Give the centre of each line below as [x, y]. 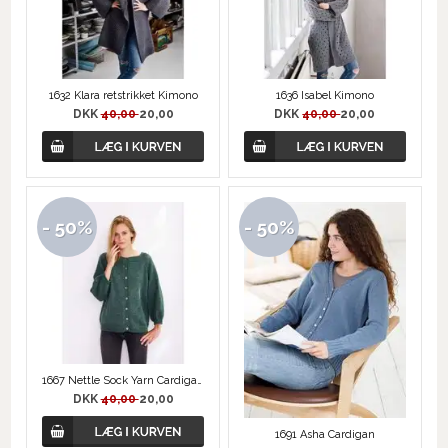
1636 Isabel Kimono [324, 96]
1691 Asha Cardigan [324, 434]
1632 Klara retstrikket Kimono [123, 96]
